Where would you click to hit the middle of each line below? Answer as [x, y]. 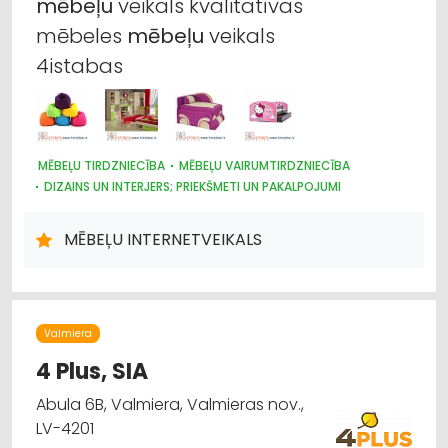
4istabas [79, 65]
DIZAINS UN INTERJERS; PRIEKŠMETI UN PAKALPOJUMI [192, 186]
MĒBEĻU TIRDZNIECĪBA [101, 165]
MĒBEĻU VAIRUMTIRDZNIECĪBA [264, 165]
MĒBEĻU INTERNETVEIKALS [163, 239]
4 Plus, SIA [92, 371]
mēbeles [81, 35]
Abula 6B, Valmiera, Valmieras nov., [170, 404]
